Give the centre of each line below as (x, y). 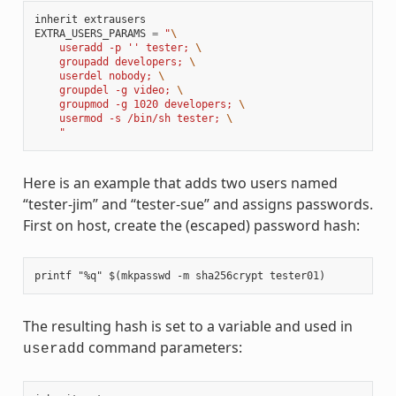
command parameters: (163, 347)
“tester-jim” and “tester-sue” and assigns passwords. (198, 204)
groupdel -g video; (105, 90)
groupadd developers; (111, 61)
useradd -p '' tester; (114, 47)
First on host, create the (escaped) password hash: (191, 225)
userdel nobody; (96, 76)
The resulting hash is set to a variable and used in (187, 326)
